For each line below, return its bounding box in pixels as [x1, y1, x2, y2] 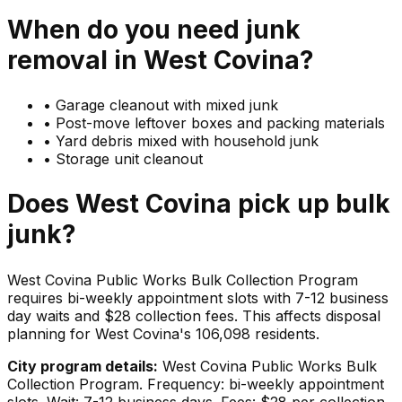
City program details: [7, 356, 158, 375]
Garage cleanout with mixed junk [56, 96, 278, 115]
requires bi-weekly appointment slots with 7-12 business [7, 288, 389, 307]
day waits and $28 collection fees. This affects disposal [7, 306, 380, 325]
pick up [232, 188, 336, 220]
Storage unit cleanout [56, 150, 203, 169]
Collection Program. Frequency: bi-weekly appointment [7, 374, 384, 393]
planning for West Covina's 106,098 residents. [7, 324, 319, 343]
